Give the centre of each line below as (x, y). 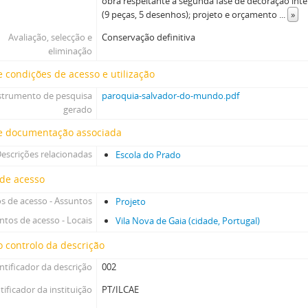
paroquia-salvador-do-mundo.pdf (171, 96)
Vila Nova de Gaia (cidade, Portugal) (188, 221)
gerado (77, 109)
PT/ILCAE (121, 289)
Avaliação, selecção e (50, 37)
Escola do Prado (148, 155)
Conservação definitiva (149, 37)
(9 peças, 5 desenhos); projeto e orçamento (191, 14)
